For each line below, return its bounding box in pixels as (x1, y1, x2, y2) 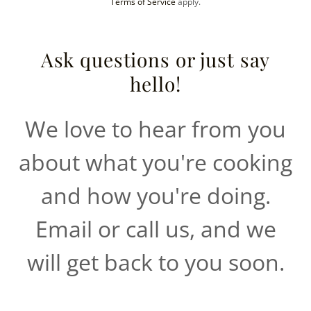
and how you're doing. (40, 180, 271, 210)
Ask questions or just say (40, 47, 271, 72)
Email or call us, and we (35, 214, 276, 244)
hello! (130, 71, 181, 96)
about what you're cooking (19, 147, 292, 177)
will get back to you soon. (26, 247, 285, 277)
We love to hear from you (25, 114, 286, 144)
